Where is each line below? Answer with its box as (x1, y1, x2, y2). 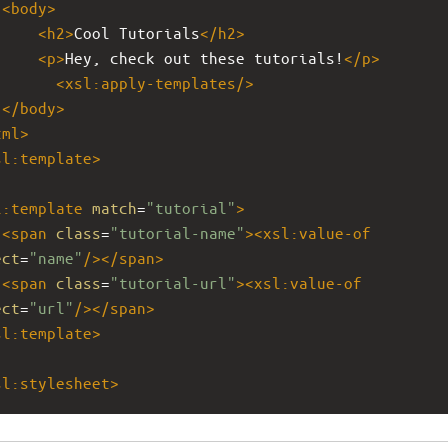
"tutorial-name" (110, 222, 245, 242)
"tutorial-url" (110, 272, 236, 292)
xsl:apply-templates (65, 72, 236, 92)
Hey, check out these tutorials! (65, 47, 344, 67)
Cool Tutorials (74, 22, 200, 42)
